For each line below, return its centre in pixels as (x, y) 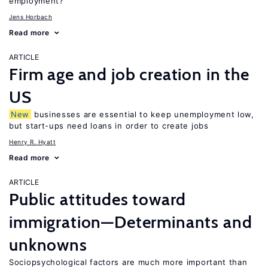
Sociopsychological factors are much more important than (128, 262)
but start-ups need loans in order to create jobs (109, 126)
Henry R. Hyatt (32, 142)
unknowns (48, 245)
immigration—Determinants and (131, 222)
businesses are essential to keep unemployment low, (143, 114)
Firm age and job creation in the (129, 74)
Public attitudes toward (98, 199)
